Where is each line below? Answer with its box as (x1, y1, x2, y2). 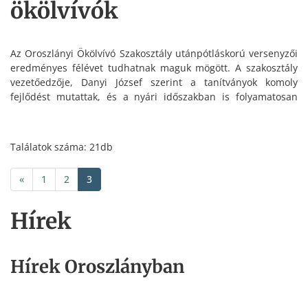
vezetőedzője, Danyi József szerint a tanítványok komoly (10, 76, 298, 89)
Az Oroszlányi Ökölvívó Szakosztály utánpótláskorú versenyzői (10, 47, 298, 60)
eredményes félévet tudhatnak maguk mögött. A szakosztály (10, 61, 298, 75)
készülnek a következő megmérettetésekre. (10, 104, 207, 118)
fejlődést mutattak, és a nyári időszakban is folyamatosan (10, 90, 298, 104)
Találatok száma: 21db (10, 140, 113, 153)
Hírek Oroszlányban (10, 255, 184, 278)
